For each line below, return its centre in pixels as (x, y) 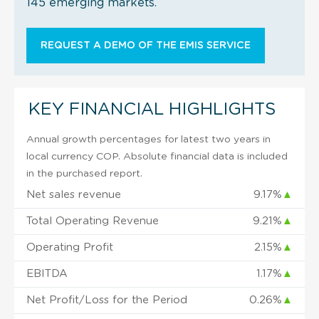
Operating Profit (70, 247)
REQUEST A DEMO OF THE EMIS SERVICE (146, 45)
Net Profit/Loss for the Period (107, 300)
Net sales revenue (74, 194)
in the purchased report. (84, 173)
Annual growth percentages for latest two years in (148, 139)
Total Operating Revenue (93, 221)
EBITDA (47, 273)
